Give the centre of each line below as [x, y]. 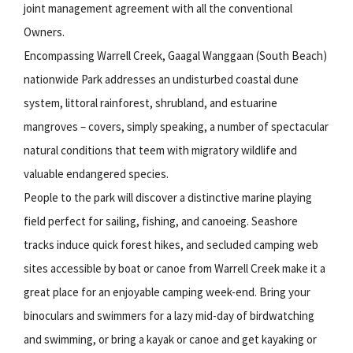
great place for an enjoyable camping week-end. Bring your [167, 292]
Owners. [44, 32]
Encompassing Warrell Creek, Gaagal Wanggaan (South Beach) [175, 55]
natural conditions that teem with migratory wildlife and [160, 150]
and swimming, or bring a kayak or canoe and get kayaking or [170, 339]
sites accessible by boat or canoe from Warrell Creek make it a [175, 268]
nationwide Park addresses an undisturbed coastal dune [161, 79]
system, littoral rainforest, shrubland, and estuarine [150, 102]
